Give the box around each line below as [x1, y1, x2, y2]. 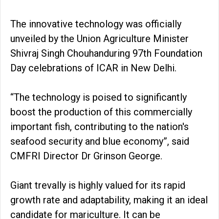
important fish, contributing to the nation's [10, 120, 189, 132]
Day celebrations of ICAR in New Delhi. [10, 62, 179, 74]
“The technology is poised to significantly [10, 91, 187, 103]
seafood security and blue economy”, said [10, 135, 189, 147]
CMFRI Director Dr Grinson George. [10, 150, 165, 162]
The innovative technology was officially [10, 18, 181, 30]
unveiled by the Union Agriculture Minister [10, 32, 189, 44]
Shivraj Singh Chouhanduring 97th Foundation [10, 47, 202, 59]
